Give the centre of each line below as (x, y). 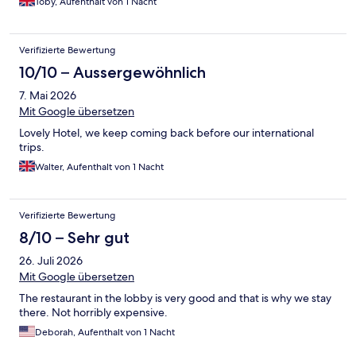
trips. (32, 147)
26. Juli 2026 (51, 260)
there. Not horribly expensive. (93, 312)
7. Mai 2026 (48, 95)
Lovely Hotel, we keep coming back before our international (166, 132)
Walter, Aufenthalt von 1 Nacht (99, 166)
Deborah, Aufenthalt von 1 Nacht (105, 332)
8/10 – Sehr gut (74, 237)
